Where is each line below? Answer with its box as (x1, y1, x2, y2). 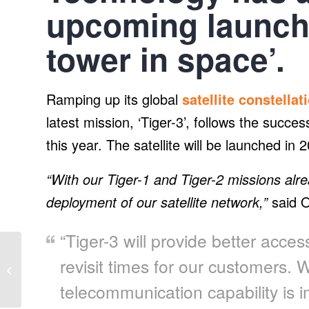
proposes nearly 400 (24, 257, 105, 270)
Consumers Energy (24, 243, 101, 256)
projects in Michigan (24, 286, 104, 299)
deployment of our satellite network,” (46, 192, 268, 212)
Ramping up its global (46, 89, 182, 110)
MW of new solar (24, 272, 91, 285)
